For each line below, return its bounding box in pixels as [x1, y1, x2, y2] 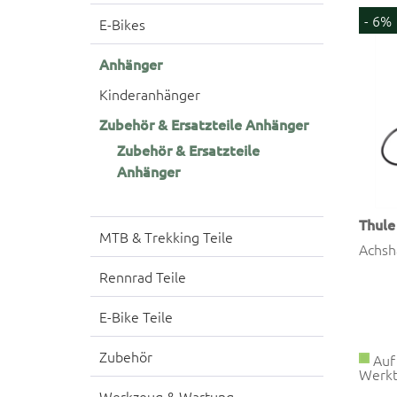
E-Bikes [99, 13, 145, 34]
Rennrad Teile [99, 266, 186, 286]
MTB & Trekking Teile [99, 226, 233, 246]
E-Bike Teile [99, 306, 173, 326]
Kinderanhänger [99, 83, 200, 104]
